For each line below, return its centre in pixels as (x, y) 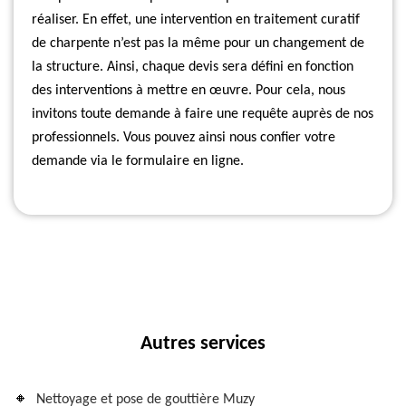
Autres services (203, 344)
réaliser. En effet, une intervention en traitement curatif (196, 20)
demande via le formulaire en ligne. (138, 161)
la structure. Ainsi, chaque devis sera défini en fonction (193, 67)
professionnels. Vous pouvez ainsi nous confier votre (184, 138)
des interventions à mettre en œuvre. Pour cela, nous (188, 91)
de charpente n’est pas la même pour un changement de (198, 43)
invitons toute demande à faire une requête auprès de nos (203, 114)
